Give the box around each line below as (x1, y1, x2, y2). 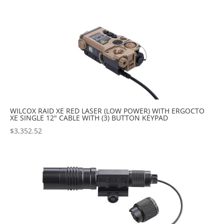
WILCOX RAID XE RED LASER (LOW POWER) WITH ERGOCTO (10, 105, 204, 115)
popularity (79, 2, 113, 12)
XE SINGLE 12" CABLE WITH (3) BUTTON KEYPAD (10, 112, 168, 122)
